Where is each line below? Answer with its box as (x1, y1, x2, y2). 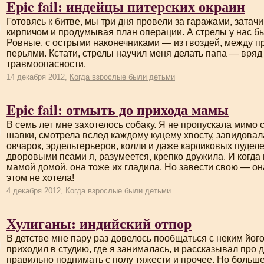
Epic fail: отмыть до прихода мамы (6, 99, 229, 120)
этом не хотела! (6, 173, 74, 183)
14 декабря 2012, (6, 72, 70, 81)
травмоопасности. (6, 59, 86, 69)
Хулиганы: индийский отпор (6, 213, 192, 233)
